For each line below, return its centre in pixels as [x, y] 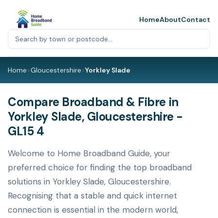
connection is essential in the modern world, [93, 210]
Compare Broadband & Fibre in [93, 102]
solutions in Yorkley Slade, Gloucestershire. [89, 182]
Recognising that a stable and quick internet [92, 196]
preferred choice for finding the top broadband [100, 167]
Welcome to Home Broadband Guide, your [89, 153]
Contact [196, 19]
